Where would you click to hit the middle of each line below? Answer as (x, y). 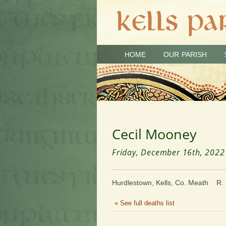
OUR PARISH (185, 54)
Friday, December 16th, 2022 (168, 152)
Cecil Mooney (154, 134)
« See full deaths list (145, 203)
